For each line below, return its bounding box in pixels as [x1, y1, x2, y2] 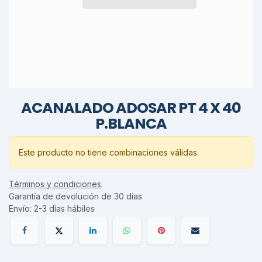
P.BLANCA [95, 113, 167, 134]
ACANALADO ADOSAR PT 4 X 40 [21, 97, 241, 118]
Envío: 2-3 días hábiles [9, 203, 95, 213]
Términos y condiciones [9, 178, 101, 189]
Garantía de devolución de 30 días [9, 191, 142, 201]
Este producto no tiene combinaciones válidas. [19, 147, 199, 157]
